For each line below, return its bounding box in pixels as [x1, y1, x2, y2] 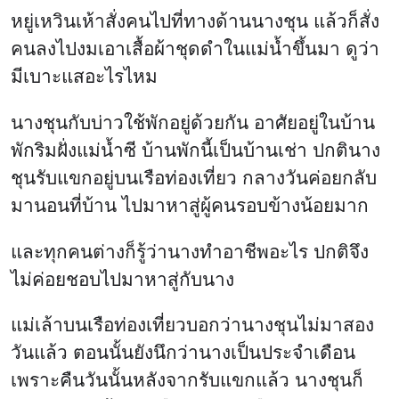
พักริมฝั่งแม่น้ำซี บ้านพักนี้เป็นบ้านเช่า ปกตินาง [11, 139, 380, 160]
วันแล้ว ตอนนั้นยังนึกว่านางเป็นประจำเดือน [11, 342, 355, 363]
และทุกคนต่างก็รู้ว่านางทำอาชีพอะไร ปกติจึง [11, 240, 369, 262]
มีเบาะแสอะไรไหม [11, 65, 158, 86]
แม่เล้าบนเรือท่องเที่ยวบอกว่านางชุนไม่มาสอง [11, 314, 374, 336]
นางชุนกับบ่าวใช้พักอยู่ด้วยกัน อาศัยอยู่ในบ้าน [11, 111, 375, 133]
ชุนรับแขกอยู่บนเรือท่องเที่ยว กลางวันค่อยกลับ [11, 167, 377, 188]
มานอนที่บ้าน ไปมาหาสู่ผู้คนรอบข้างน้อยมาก [11, 194, 369, 216]
